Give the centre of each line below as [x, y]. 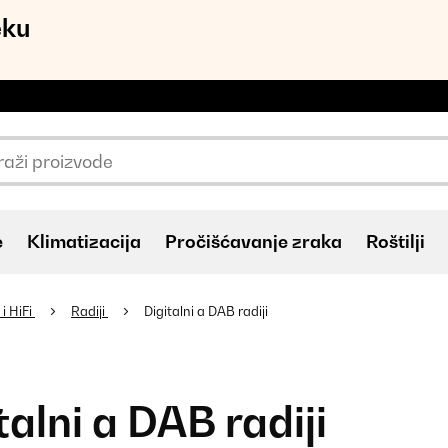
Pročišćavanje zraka [253, 241]
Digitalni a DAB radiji [207, 311]
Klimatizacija [84, 241]
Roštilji [395, 241]
